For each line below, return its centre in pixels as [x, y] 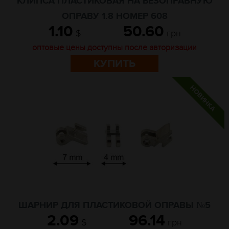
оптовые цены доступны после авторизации [114, 48]
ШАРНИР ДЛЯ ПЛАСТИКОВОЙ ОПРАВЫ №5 [114, 205]
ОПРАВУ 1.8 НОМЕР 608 [114, 16]
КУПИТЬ [114, 64]
